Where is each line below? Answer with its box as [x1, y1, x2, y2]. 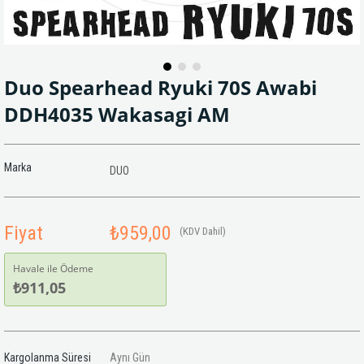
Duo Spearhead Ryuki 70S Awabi [4, 74, 317, 101]
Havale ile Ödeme [13, 262, 93, 275]
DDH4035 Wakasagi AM [4, 101, 230, 128]
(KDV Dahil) [180, 225, 226, 237]
